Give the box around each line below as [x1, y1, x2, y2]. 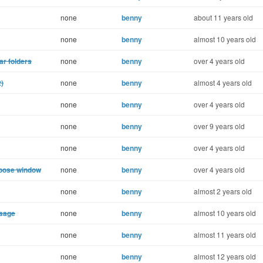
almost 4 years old [194, 77, 252, 87]
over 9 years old [194, 121, 245, 131]
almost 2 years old [194, 186, 252, 196]
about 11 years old [194, 12, 253, 22]
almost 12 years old [194, 251, 256, 261]
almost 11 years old [194, 230, 256, 240]
